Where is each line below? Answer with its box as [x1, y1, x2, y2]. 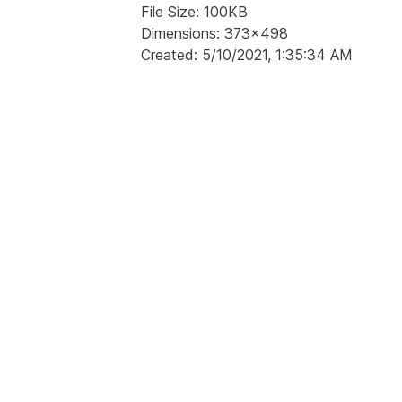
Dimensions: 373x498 [141, 24, 288, 43]
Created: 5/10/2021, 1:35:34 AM [141, 46, 353, 65]
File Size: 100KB [141, 3, 248, 22]
